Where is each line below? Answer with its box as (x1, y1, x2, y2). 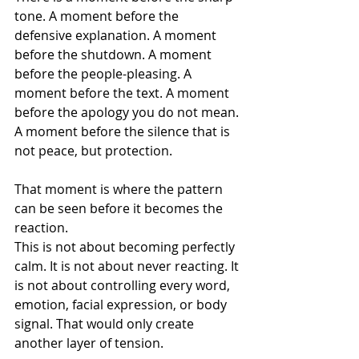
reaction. (14, 219, 68, 236)
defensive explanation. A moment (14, 26, 220, 44)
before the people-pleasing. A (14, 65, 195, 83)
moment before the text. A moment (14, 84, 232, 102)
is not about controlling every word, (14, 276, 233, 294)
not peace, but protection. (14, 142, 172, 159)
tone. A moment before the (14, 7, 182, 25)
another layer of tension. (14, 334, 163, 352)
